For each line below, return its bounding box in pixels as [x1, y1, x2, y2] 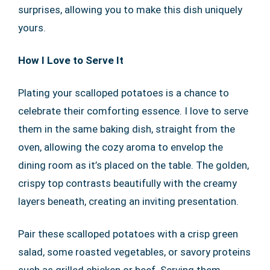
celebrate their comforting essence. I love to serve [18, 105, 248, 118]
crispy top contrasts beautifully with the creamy [18, 177, 237, 190]
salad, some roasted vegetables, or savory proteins [18, 246, 251, 259]
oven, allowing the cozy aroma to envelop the [18, 141, 223, 154]
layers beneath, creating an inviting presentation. [18, 195, 239, 208]
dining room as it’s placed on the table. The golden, [18, 159, 249, 172]
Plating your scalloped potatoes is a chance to [18, 87, 229, 99]
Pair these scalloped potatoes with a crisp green [18, 228, 238, 240]
